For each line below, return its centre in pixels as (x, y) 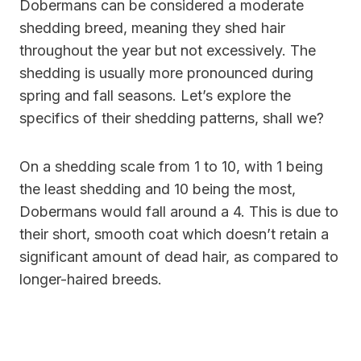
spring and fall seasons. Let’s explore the (155, 95)
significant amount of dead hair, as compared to (179, 256)
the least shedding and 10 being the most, (158, 189)
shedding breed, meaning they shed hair (152, 27)
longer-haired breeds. (91, 279)
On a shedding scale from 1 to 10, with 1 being (171, 166)
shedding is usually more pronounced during (166, 73)
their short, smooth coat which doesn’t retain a (174, 234)
